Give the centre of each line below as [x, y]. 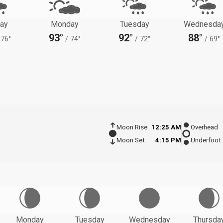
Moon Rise [132, 127]
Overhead [204, 127]
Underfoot [206, 140]
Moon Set [130, 140]
